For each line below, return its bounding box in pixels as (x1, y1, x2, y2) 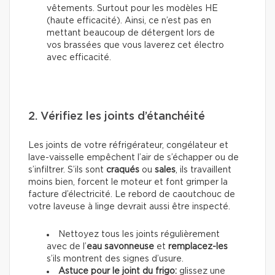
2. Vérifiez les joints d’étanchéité (28, 111, 205, 123)
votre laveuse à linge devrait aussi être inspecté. (28, 203, 230, 212)
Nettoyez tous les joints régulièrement (58, 230, 220, 239)
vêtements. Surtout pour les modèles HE (47, 4, 218, 14)
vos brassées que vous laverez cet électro (47, 41, 224, 50)
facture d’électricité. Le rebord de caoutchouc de (28, 190, 235, 199)
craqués (106, 166, 139, 175)
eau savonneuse (87, 242, 154, 252)
